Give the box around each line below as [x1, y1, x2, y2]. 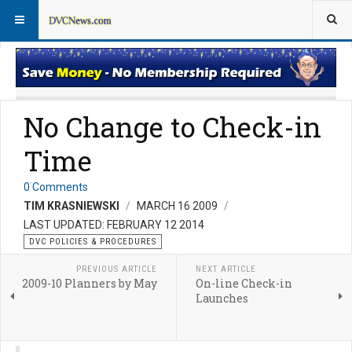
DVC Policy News [32, 4, 115, 16]
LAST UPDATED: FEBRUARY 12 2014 [24, 218, 204, 232]
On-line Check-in [195, 276, 292, 291]
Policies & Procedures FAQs [32, 23, 167, 35]
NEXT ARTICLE [195, 264, 256, 275]
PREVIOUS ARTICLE [75, 264, 157, 275]
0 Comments [24, 181, 88, 194]
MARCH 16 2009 [137, 200, 220, 213]
